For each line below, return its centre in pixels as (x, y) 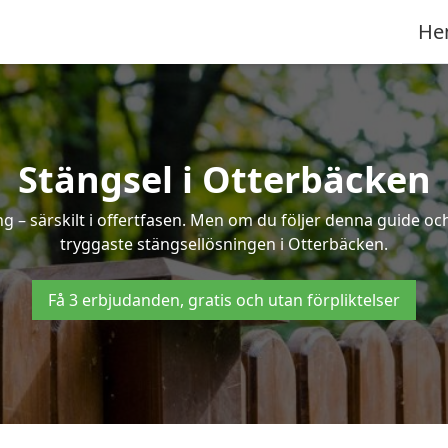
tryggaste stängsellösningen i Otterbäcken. (224, 244)
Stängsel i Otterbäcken (224, 179)
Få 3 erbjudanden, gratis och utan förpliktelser (224, 300)
